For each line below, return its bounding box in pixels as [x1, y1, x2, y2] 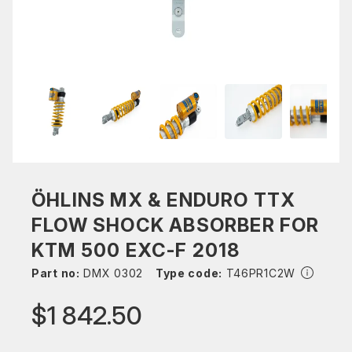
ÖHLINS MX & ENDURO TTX [31, 189, 296, 211]
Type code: [155, 266, 222, 280]
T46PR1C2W [222, 266, 295, 280]
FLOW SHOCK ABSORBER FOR [31, 214, 320, 236]
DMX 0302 [79, 266, 143, 280]
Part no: [31, 266, 80, 280]
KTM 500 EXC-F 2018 [31, 239, 240, 262]
